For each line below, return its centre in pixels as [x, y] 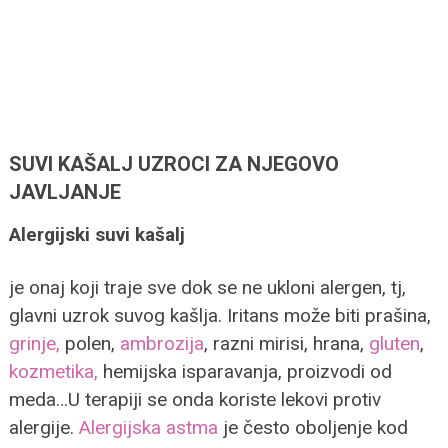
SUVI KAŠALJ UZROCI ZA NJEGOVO [173, 163]
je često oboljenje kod [312, 427]
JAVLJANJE [64, 191]
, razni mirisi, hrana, [286, 343]
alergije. [41, 427]
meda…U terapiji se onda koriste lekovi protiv [194, 399]
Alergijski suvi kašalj [99, 234]
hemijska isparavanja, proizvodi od [244, 371]
